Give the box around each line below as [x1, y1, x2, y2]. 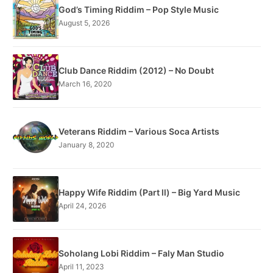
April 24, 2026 [58, 201, 106, 211]
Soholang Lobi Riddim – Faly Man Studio [58, 248, 224, 259]
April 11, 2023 [58, 262, 104, 272]
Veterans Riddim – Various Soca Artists [58, 126, 219, 137]
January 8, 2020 [58, 140, 115, 150]
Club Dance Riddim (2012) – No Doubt [58, 65, 214, 76]
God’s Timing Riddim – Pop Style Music [58, 4, 219, 15]
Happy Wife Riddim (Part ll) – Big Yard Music [58, 187, 240, 198]
